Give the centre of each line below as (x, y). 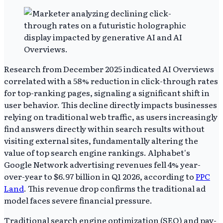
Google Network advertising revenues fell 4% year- (102, 164)
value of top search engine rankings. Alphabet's (97, 152)
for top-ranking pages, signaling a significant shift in (107, 92)
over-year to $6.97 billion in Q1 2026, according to (100, 176)
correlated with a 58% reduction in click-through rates (111, 80)
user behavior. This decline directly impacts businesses (111, 104)
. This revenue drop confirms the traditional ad (115, 188)
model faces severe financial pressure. (78, 200)
